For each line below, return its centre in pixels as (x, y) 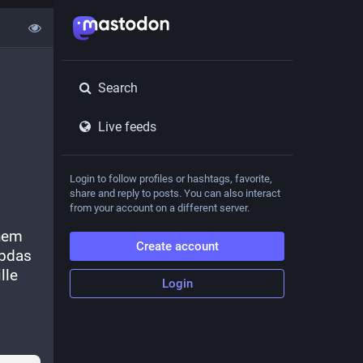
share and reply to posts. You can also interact (175, 193)
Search (117, 88)
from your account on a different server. (160, 208)
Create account (177, 246)
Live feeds (127, 127)
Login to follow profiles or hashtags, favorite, (171, 179)
